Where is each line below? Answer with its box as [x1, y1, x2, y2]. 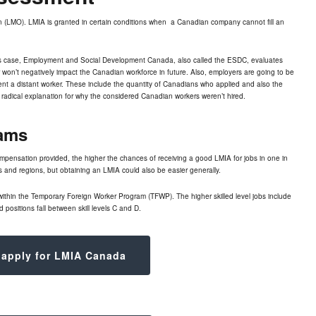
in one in [257, 153, 288, 163]
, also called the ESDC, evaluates [174, 55, 283, 65]
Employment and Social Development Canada [23, 55, 174, 65]
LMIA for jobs [214, 153, 257, 163]
